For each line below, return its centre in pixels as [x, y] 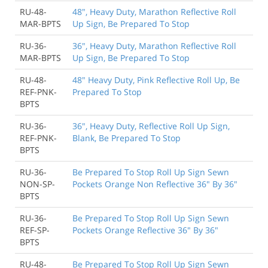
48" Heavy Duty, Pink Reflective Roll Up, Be [156, 80]
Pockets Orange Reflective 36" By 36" [145, 230]
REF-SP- [35, 230]
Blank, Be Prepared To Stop [127, 138]
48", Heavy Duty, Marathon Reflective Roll [154, 11]
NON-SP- [37, 184]
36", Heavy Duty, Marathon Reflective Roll [154, 45]
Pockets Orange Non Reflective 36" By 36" [155, 184]
